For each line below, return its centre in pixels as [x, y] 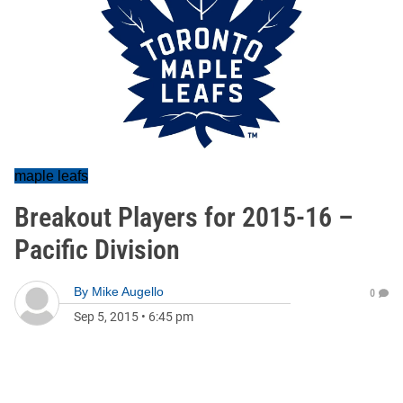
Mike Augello [128, 291]
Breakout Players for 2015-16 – [184, 217]
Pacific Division [97, 250]
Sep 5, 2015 [106, 317]
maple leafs [51, 176]
